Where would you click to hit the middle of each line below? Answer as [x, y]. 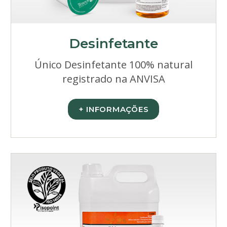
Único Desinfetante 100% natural [113, 65]
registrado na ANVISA [113, 79]
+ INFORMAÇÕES [113, 109]
